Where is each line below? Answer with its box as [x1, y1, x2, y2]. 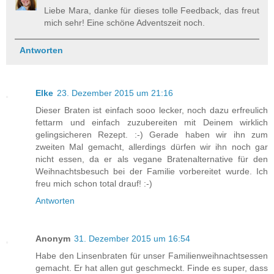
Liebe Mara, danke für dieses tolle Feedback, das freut [44, 5, 259, 15]
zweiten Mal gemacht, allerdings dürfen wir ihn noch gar [35, 141, 268, 152]
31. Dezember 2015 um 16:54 [74, 233, 190, 243]
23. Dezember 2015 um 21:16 [57, 87, 173, 98]
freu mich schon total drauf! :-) [35, 178, 152, 188]
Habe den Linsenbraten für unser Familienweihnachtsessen [35, 250, 268, 261]
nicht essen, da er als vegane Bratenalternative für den [35, 154, 268, 164]
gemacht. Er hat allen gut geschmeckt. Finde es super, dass [35, 262, 268, 273]
